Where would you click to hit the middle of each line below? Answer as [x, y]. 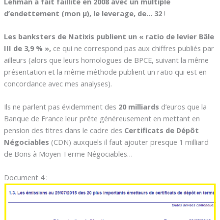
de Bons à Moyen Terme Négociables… [68, 154]
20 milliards [139, 107]
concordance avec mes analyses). [58, 83]
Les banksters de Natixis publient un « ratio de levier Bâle [109, 36]
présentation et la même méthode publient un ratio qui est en [105, 71]
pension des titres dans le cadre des [64, 130]
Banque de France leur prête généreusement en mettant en [102, 119]
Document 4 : [26, 177]
